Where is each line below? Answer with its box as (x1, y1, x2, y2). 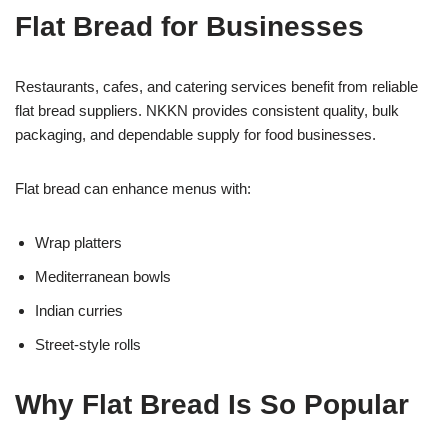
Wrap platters (35, 233, 122, 251)
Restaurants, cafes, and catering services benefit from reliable (15, 77, 418, 95)
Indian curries (35, 301, 123, 319)
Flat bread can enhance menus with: (15, 179, 251, 197)
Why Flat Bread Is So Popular (15, 388, 409, 420)
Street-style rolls (35, 335, 141, 353)
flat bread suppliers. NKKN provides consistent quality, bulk (15, 101, 399, 119)
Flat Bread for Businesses (15, 10, 364, 42)
